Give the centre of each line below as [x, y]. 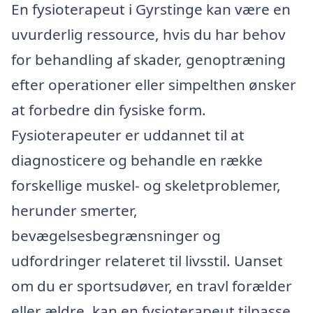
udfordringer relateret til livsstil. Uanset [147, 260]
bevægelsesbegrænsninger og [116, 235]
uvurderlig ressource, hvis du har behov [148, 34]
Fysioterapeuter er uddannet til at [128, 134]
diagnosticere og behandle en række [137, 160]
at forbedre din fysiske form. [109, 109]
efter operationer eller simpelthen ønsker [154, 84]
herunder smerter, [74, 210]
